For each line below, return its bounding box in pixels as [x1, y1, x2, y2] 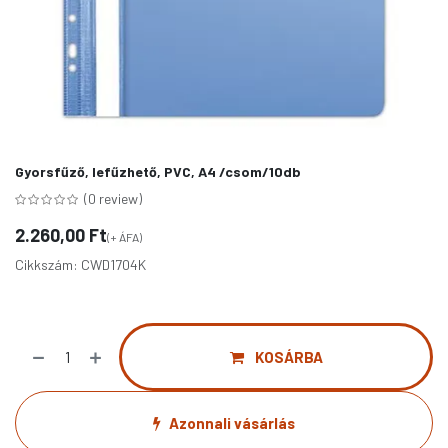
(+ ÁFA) [107, 230, 142, 244]
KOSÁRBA [251, 348, 323, 366]
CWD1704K [81, 256, 146, 273]
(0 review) [84, 190, 142, 207]
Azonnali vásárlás [169, 414, 295, 432]
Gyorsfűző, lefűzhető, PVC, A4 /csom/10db [15, 163, 301, 180]
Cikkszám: [15, 256, 81, 273]
